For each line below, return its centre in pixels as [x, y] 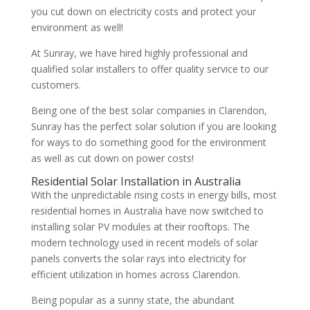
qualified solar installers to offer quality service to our [149, 69]
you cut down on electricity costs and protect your [143, 11]
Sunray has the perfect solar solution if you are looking [153, 126]
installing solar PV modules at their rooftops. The [140, 226]
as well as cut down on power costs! [112, 158]
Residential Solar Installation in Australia [136, 181]
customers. [56, 84]
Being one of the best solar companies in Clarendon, [149, 110]
